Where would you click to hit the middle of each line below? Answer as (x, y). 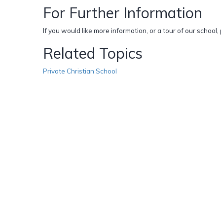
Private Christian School (80, 71)
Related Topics (93, 53)
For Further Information (123, 13)
